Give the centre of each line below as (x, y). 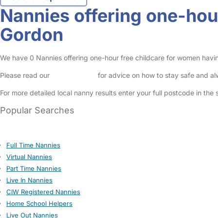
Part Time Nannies (34, 168)
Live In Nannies (29, 180)
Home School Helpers (39, 203)
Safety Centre (74, 75)
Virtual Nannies (29, 157)
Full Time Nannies (33, 145)
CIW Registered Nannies (43, 192)
